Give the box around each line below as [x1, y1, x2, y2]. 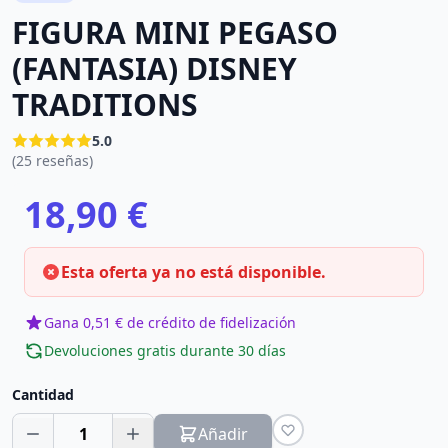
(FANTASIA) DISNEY [12, 48, 297, 89]
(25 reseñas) [12, 151, 93, 170]
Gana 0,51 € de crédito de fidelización [44, 313, 296, 332]
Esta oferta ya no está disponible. [61, 261, 326, 283]
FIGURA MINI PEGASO [12, 12, 338, 53]
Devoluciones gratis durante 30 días [44, 341, 286, 360]
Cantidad [12, 385, 74, 404]
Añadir [198, 423, 248, 445]
